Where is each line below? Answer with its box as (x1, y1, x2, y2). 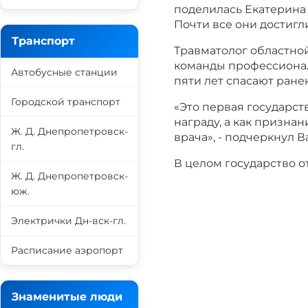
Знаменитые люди (12, 290, 122, 303)
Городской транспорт (11, 96, 120, 108)
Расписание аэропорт (11, 244, 123, 256)
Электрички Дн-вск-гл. (11, 214, 126, 227)
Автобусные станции (11, 66, 118, 78)
